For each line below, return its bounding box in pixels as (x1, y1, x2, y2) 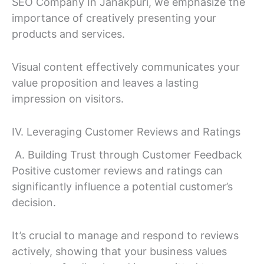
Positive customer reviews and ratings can (12, 164, 223, 177)
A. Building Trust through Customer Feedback (12, 148, 242, 161)
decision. (12, 196, 56, 209)
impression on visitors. (12, 92, 124, 105)
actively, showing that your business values (12, 245, 227, 258)
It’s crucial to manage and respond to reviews (12, 229, 239, 242)
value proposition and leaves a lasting (12, 76, 199, 89)
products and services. (12, 28, 125, 40)
